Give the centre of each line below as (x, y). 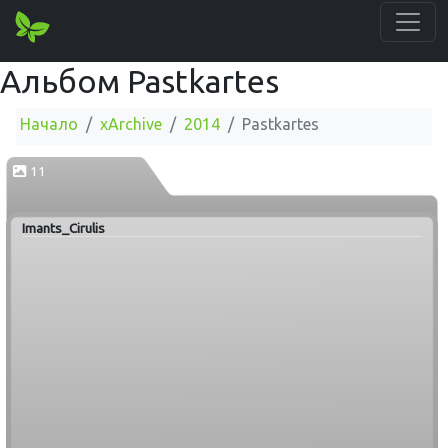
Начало (49, 124)
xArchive (131, 124)
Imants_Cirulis (63, 228)
